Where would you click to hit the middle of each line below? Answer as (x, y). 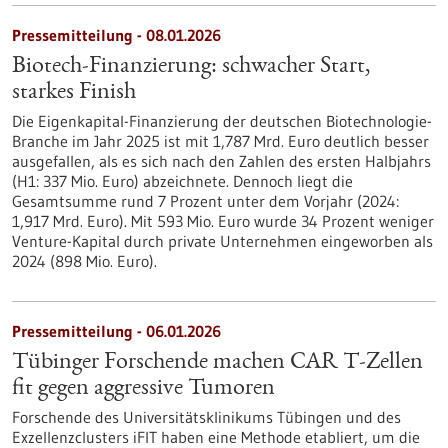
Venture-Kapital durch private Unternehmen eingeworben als (222, 241)
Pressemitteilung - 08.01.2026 (116, 35)
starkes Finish (74, 93)
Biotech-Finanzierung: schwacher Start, (191, 67)
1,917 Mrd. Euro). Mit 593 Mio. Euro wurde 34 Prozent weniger (223, 221)
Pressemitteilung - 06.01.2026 (116, 331)
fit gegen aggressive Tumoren (143, 389)
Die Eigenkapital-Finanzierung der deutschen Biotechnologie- (222, 121)
